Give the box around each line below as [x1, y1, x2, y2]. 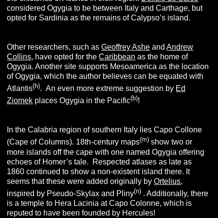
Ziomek [7, 96, 33, 105]
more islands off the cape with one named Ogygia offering [7, 147, 205, 156]
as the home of [135, 52, 188, 61]
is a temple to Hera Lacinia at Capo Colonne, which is [7, 199, 192, 208]
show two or [149, 138, 193, 146]
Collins [7, 52, 32, 61]
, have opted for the [31, 52, 99, 61]
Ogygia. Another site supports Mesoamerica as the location [7, 62, 209, 71]
